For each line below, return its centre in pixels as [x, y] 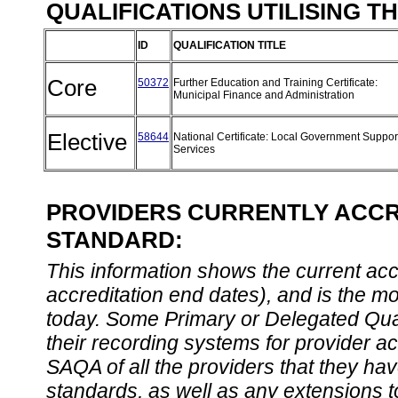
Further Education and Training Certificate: [275, 83]
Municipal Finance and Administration [265, 95]
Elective [90, 142]
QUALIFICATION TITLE [230, 45]
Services [195, 149]
